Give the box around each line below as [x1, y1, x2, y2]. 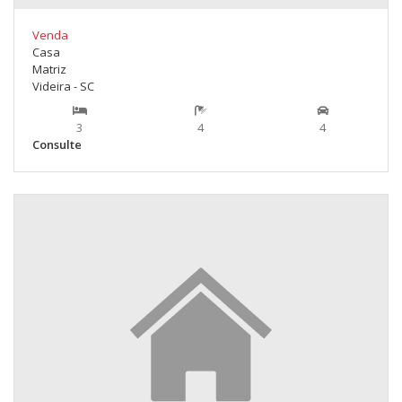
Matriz [32, 61, 66, 78]
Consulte [32, 136, 82, 153]
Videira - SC [32, 78, 94, 95]
